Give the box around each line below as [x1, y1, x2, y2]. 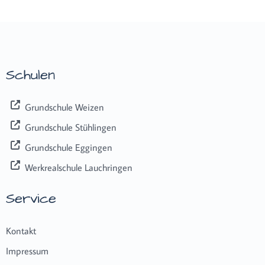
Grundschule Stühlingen [24, 121, 117, 133]
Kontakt [5, 225, 36, 237]
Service [5, 189, 56, 209]
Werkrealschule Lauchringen [24, 161, 132, 173]
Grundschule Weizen [24, 101, 104, 113]
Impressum [5, 245, 49, 257]
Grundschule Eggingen [24, 141, 112, 153]
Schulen [5, 65, 55, 85]
